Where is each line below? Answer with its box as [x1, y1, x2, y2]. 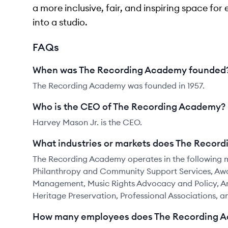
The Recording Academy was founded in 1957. [33, 80, 205, 91]
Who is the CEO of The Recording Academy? [33, 101, 225, 112]
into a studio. [33, 16, 88, 28]
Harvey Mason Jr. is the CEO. [33, 117, 142, 127]
